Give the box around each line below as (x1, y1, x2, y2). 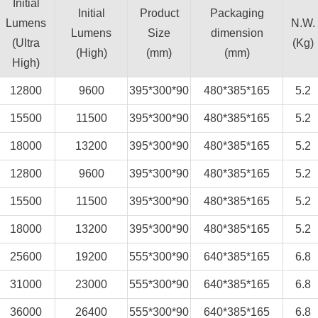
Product (139, 7, 179, 19)
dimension (210, 27, 263, 39)
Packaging (209, 7, 264, 19)
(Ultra (12, 37, 40, 49)
